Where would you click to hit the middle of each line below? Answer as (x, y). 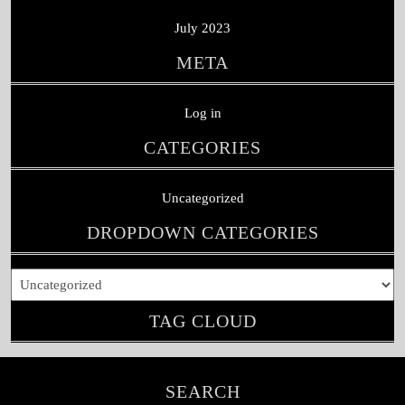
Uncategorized (202, 198)
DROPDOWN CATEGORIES (202, 232)
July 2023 (202, 28)
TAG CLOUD (202, 320)
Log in (202, 113)
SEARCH (202, 391)
